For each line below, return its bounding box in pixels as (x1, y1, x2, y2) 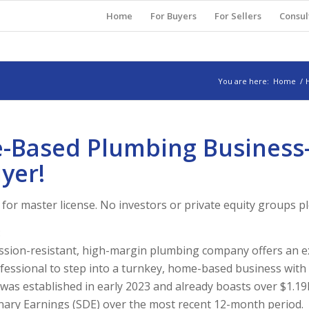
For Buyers (150, 10, 197, 22)
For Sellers (215, 10, 261, 22)
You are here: (218, 76, 269, 86)
